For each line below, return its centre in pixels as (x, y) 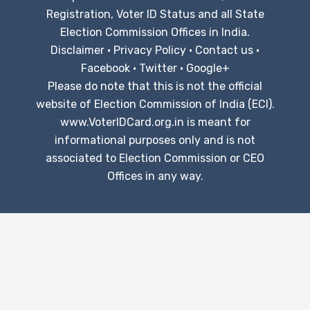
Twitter (158, 68)
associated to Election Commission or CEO (155, 158)
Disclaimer (77, 50)
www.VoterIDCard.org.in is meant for (155, 122)
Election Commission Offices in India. (155, 32)
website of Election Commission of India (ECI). (155, 104)
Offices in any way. (155, 176)
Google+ (208, 68)
